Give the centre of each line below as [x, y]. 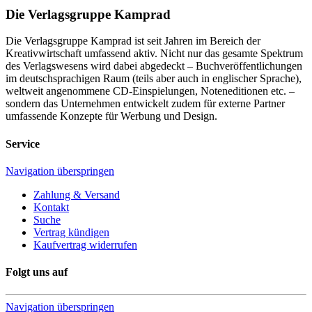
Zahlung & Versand [77, 194]
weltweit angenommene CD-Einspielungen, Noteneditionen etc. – [150, 91]
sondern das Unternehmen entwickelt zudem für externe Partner [145, 104]
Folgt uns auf [37, 272]
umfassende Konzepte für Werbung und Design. [111, 116]
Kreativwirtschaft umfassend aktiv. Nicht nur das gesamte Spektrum [154, 54]
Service [23, 143]
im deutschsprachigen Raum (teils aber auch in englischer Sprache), [154, 79]
